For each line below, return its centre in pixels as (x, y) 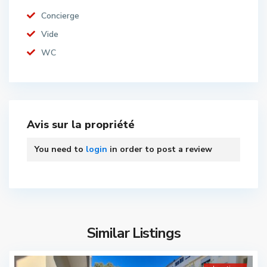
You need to (60, 149)
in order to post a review (160, 149)
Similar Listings (133, 233)
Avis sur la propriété (81, 125)
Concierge (60, 16)
